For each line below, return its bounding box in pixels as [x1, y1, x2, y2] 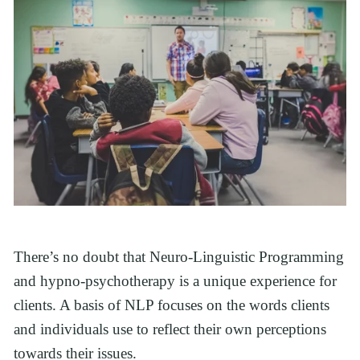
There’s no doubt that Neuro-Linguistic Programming [14, 247, 344, 265]
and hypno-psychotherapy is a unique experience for [14, 272, 337, 289]
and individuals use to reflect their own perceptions [14, 320, 326, 337]
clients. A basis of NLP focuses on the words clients [14, 296, 329, 313]
